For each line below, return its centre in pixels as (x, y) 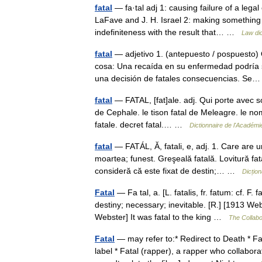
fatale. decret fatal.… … (142, 125)
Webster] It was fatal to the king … (162, 217)
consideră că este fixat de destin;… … (168, 171)
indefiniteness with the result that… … (168, 32)
